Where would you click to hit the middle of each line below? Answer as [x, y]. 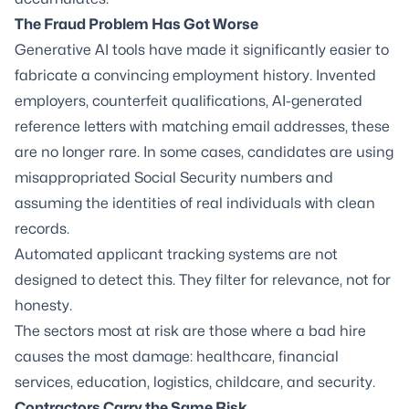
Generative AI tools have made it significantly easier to [202, 50]
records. [42, 229]
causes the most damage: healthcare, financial [177, 357]
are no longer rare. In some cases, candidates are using [204, 152]
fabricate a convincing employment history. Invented [195, 75]
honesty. [43, 305]
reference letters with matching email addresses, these [202, 126]
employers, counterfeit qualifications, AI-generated [189, 101]
